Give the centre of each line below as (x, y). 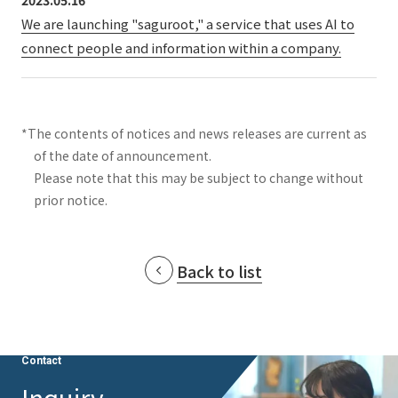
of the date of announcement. (123, 156)
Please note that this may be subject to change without (199, 178)
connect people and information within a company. (181, 48)
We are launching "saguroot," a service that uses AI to (188, 24)
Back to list (219, 271)
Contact (41, 361)
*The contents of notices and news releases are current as (194, 134)
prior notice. (71, 200)
